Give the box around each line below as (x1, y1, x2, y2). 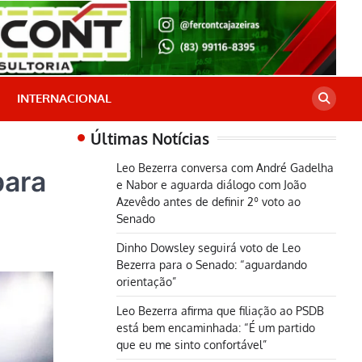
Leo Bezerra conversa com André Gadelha (116, 159, 334, 175)
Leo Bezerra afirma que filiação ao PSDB (116, 302, 324, 318)
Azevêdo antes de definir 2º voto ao (116, 193, 301, 208)
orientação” (116, 273, 176, 288)
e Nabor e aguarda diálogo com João (116, 176, 306, 192)
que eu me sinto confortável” (116, 336, 267, 351)
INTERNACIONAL (17, 90, 112, 107)
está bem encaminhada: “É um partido (116, 319, 315, 335)
